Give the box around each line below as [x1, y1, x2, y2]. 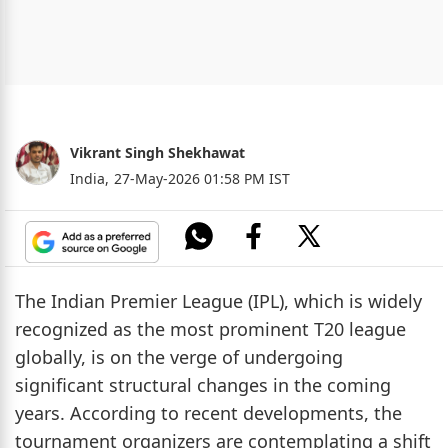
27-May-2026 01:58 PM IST [114, 168, 290, 188]
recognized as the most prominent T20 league [15, 316, 406, 341]
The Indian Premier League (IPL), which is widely [15, 288, 422, 313]
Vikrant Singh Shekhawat [70, 142, 245, 162]
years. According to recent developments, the [15, 400, 402, 425]
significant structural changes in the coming [15, 372, 391, 397]
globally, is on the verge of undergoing [15, 344, 343, 369]
